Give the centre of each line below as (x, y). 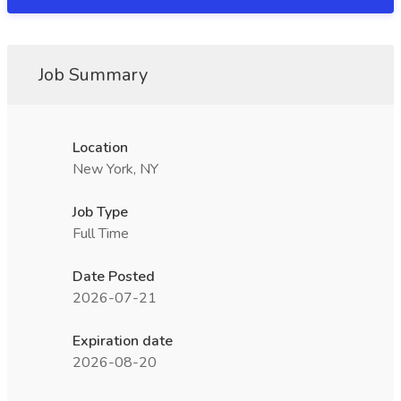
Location (100, 148)
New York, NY (115, 169)
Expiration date (123, 341)
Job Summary (93, 75)
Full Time (101, 234)
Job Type (100, 212)
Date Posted (114, 277)
